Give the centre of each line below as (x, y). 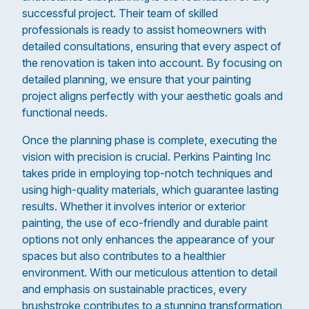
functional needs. (65, 112)
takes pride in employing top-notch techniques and (147, 173)
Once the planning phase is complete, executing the (150, 140)
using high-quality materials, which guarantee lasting (150, 190)
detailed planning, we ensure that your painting (137, 79)
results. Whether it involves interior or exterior (134, 206)
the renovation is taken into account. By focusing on (152, 63)
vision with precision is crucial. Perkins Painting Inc (147, 157)
